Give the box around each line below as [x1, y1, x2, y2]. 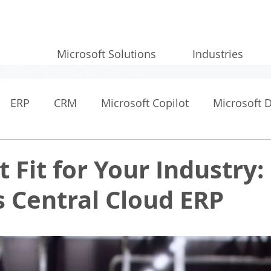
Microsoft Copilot [101, 96, 189, 110]
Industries [192, 47, 244, 61]
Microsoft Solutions [57, 47, 156, 61]
